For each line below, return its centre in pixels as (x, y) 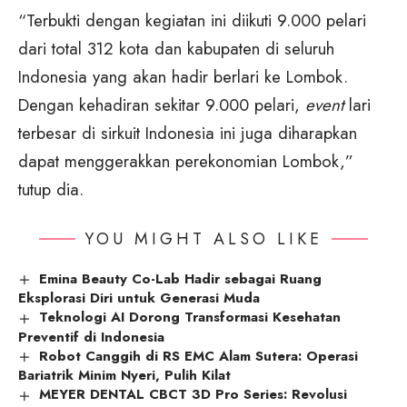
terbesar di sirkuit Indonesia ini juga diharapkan (188, 133)
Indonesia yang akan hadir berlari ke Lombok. (183, 76)
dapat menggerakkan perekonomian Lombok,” (186, 161)
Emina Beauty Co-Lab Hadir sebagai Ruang (181, 278)
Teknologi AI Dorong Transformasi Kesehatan (190, 318)
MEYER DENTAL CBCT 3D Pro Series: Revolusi (194, 395)
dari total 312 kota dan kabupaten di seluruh (176, 48)
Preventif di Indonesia (91, 337)
